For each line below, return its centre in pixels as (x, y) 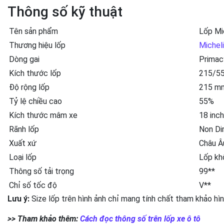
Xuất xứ (23, 143)
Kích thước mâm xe (43, 115)
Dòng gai (24, 59)
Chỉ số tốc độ (33, 185)
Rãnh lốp (24, 129)
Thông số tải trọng (41, 171)
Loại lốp (23, 157)
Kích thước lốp (35, 73)
